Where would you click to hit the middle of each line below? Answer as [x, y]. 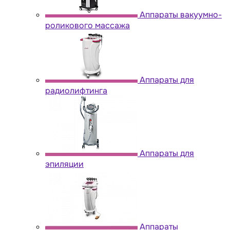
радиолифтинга [76, 90]
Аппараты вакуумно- [181, 14]
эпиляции [64, 164]
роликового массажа [88, 25]
